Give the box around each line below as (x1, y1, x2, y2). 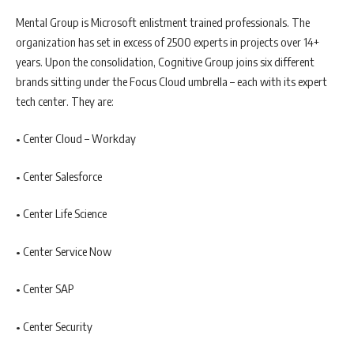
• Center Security (16, 318, 92, 333)
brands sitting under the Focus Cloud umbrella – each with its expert (16, 73, 327, 88)
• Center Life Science (16, 206, 107, 220)
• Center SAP (16, 281, 74, 296)
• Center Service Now (16, 243, 111, 258)
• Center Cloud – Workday (16, 131, 136, 145)
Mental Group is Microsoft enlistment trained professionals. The (16, 14, 310, 29)
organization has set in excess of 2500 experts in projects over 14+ (16, 34, 319, 49)
